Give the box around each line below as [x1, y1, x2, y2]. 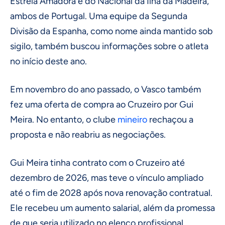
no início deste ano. [10, 56, 87, 67]
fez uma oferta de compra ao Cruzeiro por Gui [10, 99, 193, 110]
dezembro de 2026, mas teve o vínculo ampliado [10, 172, 203, 184]
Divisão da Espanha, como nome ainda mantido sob [10, 26, 213, 37]
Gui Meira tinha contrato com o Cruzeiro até [10, 157, 185, 169]
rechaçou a [147, 114, 193, 126]
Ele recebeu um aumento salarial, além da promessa [10, 202, 215, 214]
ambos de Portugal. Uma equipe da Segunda [10, 11, 187, 22]
